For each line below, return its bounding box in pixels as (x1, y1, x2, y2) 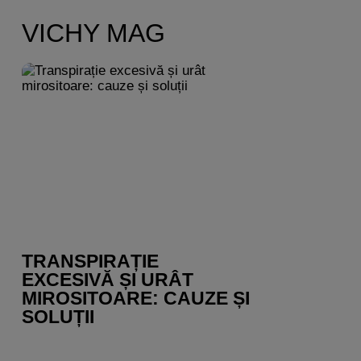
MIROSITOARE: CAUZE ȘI (21, 288, 250, 309)
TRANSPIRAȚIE (21, 251, 159, 272)
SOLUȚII (21, 306, 94, 328)
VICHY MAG (21, 19, 165, 48)
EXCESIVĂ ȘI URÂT (21, 269, 193, 291)
